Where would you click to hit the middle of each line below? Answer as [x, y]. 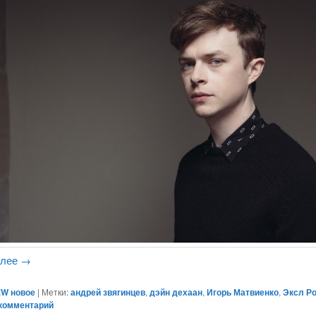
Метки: [55, 292]
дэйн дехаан [176, 292]
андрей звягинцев [108, 292]
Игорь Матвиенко [243, 292]
